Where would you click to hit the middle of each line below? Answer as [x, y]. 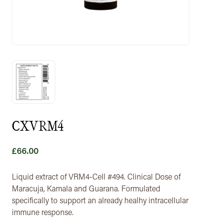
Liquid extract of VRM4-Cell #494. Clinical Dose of [96, 177]
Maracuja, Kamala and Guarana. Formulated [86, 189]
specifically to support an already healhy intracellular [100, 201]
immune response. [43, 213]
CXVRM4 [38, 125]
